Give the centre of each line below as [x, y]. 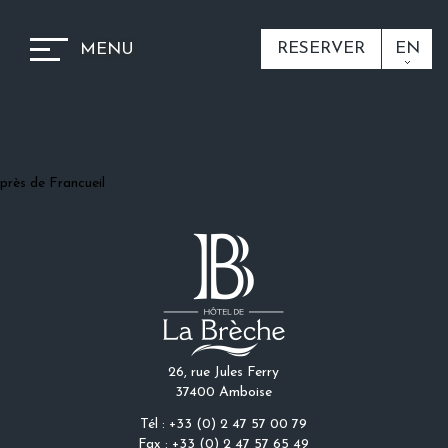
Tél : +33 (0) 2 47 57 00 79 [224, 424]
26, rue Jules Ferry [224, 372]
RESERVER [321, 48]
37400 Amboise [224, 392]
